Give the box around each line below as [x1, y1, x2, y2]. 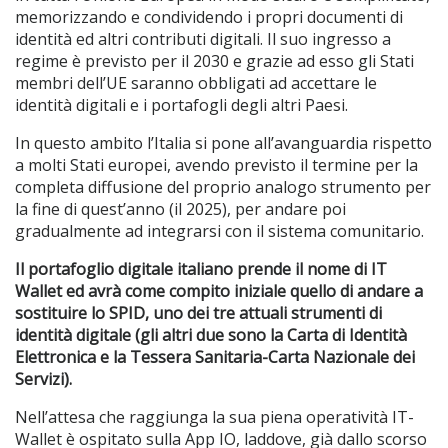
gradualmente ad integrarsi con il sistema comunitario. [15, 219, 424, 242]
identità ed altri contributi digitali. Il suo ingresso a [15, 27, 391, 50]
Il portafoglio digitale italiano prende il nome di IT [15, 257, 387, 280]
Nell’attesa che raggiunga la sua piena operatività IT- [15, 405, 414, 428]
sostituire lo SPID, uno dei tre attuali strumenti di [15, 301, 382, 324]
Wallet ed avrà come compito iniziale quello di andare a [15, 279, 423, 302]
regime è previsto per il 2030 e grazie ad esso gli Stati [15, 49, 414, 72]
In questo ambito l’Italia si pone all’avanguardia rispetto [15, 131, 432, 154]
